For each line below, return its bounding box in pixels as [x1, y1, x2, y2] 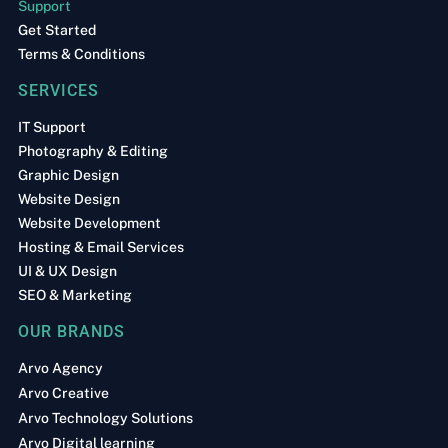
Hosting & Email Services [17, 238, 184, 255]
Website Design [17, 190, 120, 207]
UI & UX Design [17, 262, 117, 279]
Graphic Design [17, 166, 119, 183]
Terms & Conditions [17, 45, 145, 62]
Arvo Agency [17, 359, 103, 376]
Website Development [17, 214, 161, 231]
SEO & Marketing [17, 286, 132, 303]
